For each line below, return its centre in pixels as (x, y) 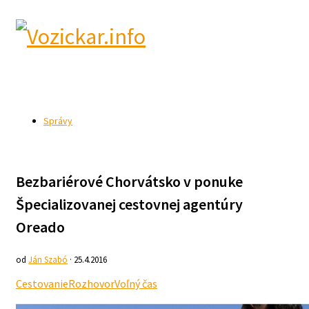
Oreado (40, 227)
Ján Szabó (48, 260)
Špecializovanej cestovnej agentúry (129, 204)
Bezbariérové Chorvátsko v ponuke (129, 181)
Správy (58, 121)
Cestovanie (42, 283)
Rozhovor (91, 283)
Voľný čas (136, 283)
